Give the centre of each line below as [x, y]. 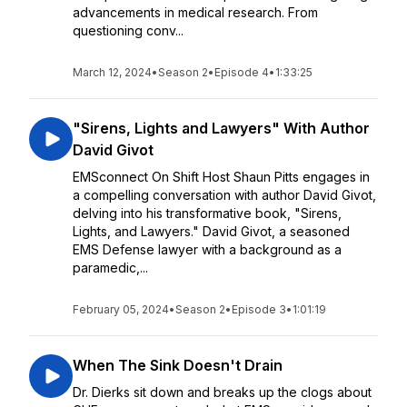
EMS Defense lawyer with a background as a [207, 249]
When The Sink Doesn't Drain [178, 365]
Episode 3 [259, 309]
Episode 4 [242, 72]
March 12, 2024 [112, 72]
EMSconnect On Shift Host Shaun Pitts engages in [221, 177]
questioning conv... [128, 30]
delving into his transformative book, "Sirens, [207, 213]
